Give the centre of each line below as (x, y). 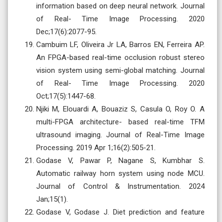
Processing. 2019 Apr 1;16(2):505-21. (96, 147)
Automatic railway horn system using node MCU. (120, 173)
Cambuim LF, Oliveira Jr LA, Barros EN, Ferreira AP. (120, 44)
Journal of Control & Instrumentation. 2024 (120, 186)
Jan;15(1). (52, 199)
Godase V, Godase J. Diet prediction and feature (120, 212)
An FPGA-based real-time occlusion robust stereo (120, 57)
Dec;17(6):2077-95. (66, 31)
